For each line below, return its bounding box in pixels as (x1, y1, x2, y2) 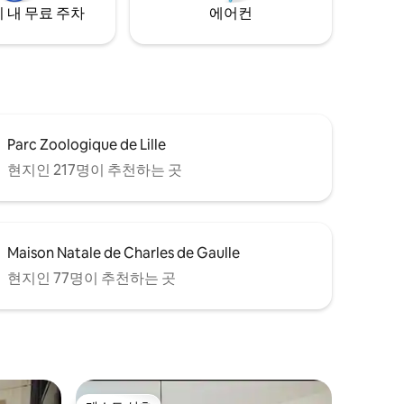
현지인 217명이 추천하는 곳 (7, 160, 182, 179)
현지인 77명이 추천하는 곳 (7, 268, 176, 288)
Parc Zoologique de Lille (7, 134, 166, 154)
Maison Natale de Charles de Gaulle (7, 243, 240, 262)
